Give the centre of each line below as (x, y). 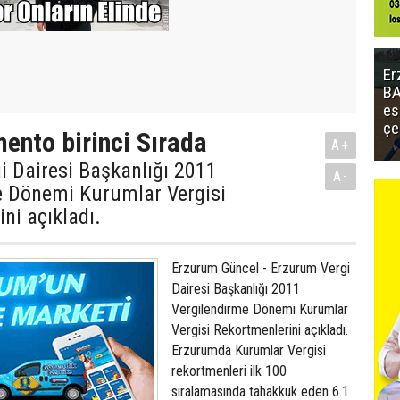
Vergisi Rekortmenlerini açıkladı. (260, 330)
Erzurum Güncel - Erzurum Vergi (261, 268)
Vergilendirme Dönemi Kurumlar (260, 309)
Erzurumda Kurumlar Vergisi (249, 350)
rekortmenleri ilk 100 (229, 371)
